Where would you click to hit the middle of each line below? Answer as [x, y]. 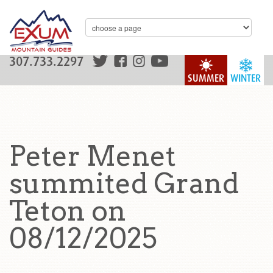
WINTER [246, 78]
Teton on [68, 211]
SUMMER [206, 78]
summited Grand [124, 183]
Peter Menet [93, 156]
